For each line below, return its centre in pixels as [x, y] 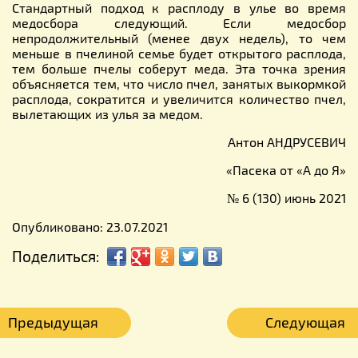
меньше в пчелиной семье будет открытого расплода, [179, 53]
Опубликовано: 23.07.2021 [90, 226]
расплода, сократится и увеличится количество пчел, [179, 98]
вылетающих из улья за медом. [107, 113]
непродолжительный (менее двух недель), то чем [179, 38]
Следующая [305, 322]
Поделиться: [56, 256]
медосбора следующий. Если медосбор [179, 22]
